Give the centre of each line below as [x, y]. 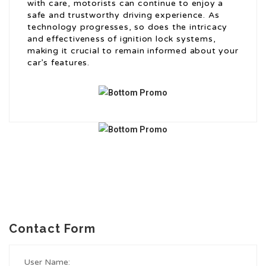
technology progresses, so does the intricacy [128, 27]
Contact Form [53, 229]
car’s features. [59, 63]
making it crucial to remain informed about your [133, 51]
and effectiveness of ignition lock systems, [122, 39]
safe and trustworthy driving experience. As [123, 15]
